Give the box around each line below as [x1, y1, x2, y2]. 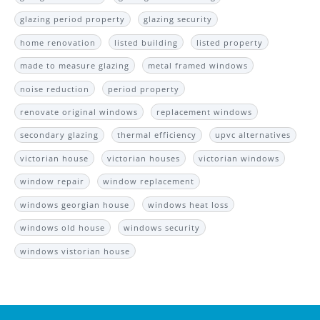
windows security [124, 222, 201, 234]
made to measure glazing [20, 60, 130, 71]
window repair [20, 176, 85, 187]
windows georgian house [20, 199, 130, 210]
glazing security [144, 14, 213, 25]
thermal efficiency [117, 129, 197, 141]
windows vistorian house [20, 245, 131, 256]
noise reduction [20, 83, 90, 94]
